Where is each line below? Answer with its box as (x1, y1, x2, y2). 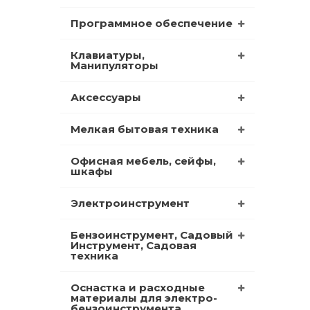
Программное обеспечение (71, 16, 232, 30)
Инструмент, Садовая (71, 238, 197, 252)
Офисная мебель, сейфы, (71, 154, 216, 167)
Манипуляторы (71, 58, 158, 72)
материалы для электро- (71, 291, 217, 304)
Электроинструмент (71, 196, 190, 210)
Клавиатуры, (71, 48, 145, 62)
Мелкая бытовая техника (71, 122, 219, 136)
